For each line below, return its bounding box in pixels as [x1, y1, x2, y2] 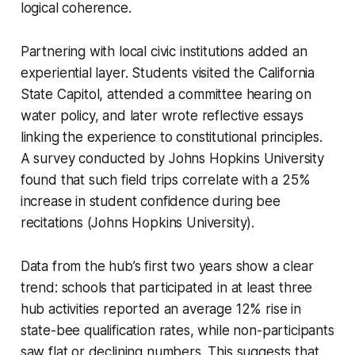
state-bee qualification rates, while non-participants [20, 322, 334, 338]
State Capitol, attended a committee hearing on [20, 86, 311, 102]
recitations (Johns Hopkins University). [20, 214, 255, 231]
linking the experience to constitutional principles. [20, 128, 323, 145]
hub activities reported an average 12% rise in [20, 300, 301, 317]
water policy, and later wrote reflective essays [20, 107, 303, 124]
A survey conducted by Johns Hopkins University [20, 150, 324, 166]
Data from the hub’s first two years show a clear [20, 258, 314, 274]
